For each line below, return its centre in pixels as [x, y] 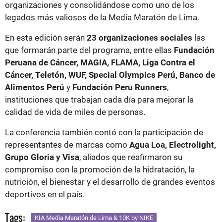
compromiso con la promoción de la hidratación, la [100, 169]
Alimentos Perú [35, 87]
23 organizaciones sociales [139, 37]
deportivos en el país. [45, 194]
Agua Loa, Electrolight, [173, 144]
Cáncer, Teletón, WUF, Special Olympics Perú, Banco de [110, 75]
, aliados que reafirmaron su [131, 157]
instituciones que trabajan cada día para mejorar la [99, 99]
